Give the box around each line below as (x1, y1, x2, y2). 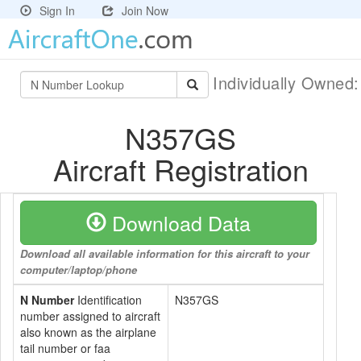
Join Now (122, 2, 168, 19)
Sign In (39, 2, 75, 19)
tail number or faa (20, 340, 110, 356)
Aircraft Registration (52, 148, 309, 189)
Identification (74, 292, 142, 308)
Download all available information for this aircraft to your (20, 246, 309, 261)
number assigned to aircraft (20, 308, 160, 324)
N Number (20, 292, 74, 308)
